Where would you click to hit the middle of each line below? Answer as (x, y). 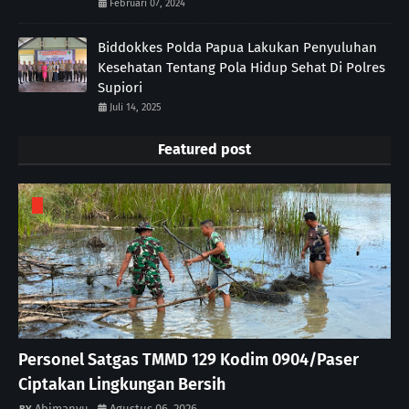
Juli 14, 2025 (136, 107)
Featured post (204, 149)
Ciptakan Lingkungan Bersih (122, 384)
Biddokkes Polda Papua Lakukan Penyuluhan (237, 47)
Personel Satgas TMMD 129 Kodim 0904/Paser (189, 359)
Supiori (120, 87)
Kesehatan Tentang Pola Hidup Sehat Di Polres (241, 67)
